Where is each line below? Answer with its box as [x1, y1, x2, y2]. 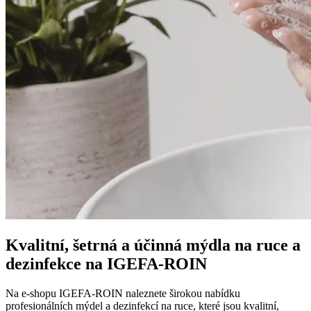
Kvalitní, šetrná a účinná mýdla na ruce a [6, 235, 301, 254]
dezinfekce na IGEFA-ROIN [6, 254, 207, 273]
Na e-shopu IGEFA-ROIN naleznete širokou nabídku [6, 287, 240, 299]
